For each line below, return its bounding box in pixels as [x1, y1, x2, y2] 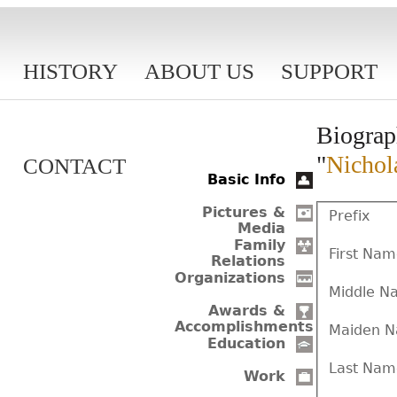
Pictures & [202, 204, 285, 222]
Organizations [175, 269, 285, 287]
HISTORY [23, 59, 118, 83]
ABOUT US [144, 59, 254, 83]
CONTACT [23, 154, 126, 178]
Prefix [329, 206, 370, 224]
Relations [211, 253, 285, 270]
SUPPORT [281, 59, 378, 83]
